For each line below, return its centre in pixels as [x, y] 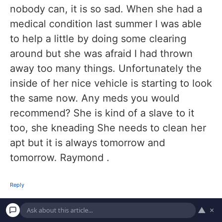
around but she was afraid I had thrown [101, 53]
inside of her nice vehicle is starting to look [111, 83]
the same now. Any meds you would [95, 98]
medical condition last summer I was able [106, 24]
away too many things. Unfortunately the [106, 68]
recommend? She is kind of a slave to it [102, 113]
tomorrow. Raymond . [60, 157]
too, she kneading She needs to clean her [108, 128]
